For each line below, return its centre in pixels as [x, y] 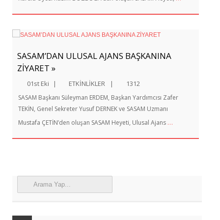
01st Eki [38, 83]
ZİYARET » [36, 68]
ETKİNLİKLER [87, 83]
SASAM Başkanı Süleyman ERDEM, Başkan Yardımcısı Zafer [98, 97]
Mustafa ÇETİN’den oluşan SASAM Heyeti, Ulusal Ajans [93, 123]
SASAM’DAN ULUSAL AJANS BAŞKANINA [94, 56]
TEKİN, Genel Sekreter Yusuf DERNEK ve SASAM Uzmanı [93, 109]
